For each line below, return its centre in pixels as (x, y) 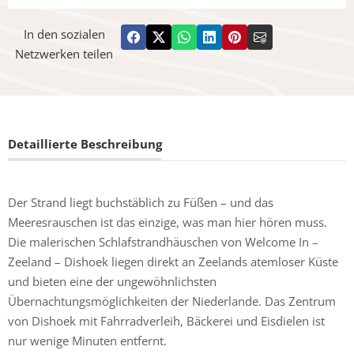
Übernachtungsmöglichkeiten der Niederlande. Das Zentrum (172, 301)
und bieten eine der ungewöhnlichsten (112, 282)
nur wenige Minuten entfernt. (87, 341)
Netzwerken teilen (64, 54)
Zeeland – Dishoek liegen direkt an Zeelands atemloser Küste (173, 262)
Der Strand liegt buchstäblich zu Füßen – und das (141, 203)
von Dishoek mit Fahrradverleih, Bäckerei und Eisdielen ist (166, 321)
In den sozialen (64, 34)
